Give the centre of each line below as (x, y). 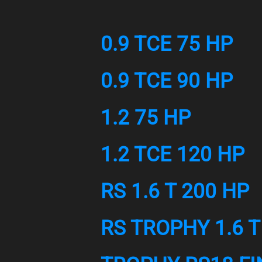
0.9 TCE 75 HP (167, 44)
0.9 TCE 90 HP (167, 81)
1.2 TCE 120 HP (173, 155)
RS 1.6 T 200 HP (175, 192)
